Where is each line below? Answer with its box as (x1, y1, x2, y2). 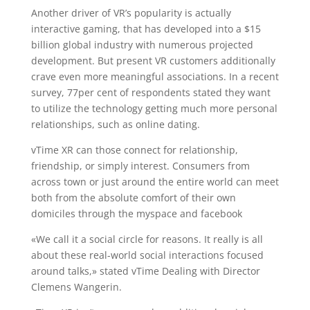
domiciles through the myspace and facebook (30, 207, 242, 220)
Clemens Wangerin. (30, 280, 122, 293)
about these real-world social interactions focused (30, 248, 264, 262)
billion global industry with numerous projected (30, 38, 253, 51)
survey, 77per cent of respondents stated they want (30, 86, 271, 99)
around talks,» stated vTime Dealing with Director (30, 264, 260, 277)
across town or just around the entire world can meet (30, 175, 279, 188)
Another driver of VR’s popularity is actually (30, 6, 231, 19)
